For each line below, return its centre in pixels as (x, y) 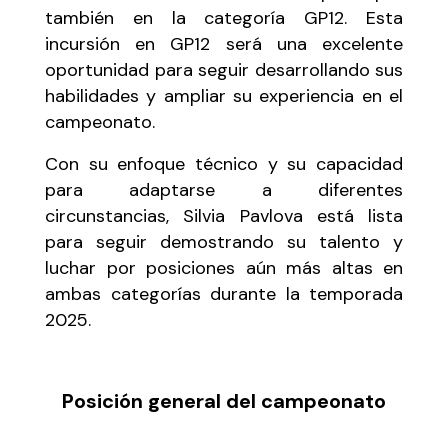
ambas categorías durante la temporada (224, 293)
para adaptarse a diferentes (224, 189)
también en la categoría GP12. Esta (224, 17)
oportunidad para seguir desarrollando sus (224, 69)
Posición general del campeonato (224, 400)
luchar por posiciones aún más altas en (224, 267)
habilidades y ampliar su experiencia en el (224, 95)
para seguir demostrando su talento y (224, 241)
